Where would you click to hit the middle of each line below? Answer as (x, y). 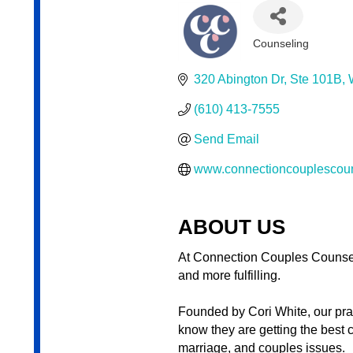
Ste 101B (316, 80)
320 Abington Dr (238, 80)
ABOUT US (231, 227)
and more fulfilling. (229, 276)
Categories (288, 57)
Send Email (226, 139)
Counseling (281, 44)
